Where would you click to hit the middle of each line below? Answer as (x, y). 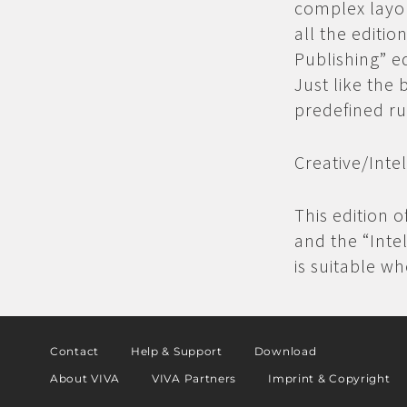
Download (285, 351)
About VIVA (85, 378)
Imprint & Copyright (329, 378)
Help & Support (176, 351)
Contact (74, 351)
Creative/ (332, 162)
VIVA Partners (194, 378)
